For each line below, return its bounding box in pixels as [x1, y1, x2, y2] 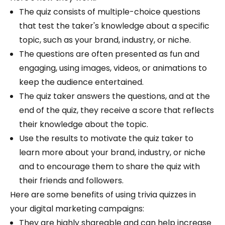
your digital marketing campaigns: [10, 203, 144, 215]
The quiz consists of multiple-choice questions [19, 6, 200, 18]
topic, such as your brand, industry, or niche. [19, 34, 191, 46]
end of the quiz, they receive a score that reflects [19, 104, 214, 117]
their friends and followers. [19, 175, 124, 187]
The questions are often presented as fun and [19, 48, 199, 60]
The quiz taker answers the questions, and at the [19, 90, 210, 102]
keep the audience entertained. [19, 76, 144, 88]
